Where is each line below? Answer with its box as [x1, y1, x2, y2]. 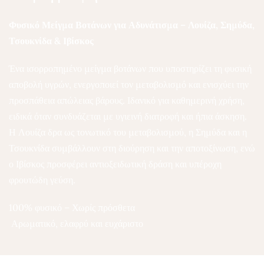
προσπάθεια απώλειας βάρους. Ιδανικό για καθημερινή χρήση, [9, 94, 245, 106]
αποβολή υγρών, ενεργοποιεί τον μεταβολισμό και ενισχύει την [9, 78, 249, 90]
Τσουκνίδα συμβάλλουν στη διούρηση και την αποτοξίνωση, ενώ [9, 142, 255, 154]
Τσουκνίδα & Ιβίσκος [9, 35, 94, 47]
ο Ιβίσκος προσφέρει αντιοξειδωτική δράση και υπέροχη [9, 158, 222, 170]
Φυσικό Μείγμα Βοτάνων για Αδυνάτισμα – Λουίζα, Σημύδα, [9, 19, 255, 31]
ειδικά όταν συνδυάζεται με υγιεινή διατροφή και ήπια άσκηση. [9, 110, 247, 122]
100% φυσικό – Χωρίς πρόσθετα [9, 202, 135, 213]
